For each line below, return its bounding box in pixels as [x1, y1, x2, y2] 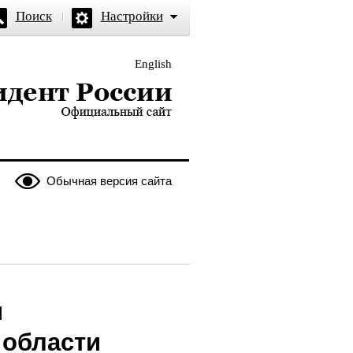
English [134, 58, 172, 70]
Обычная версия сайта [46, 174, 172, 188]
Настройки [100, 9, 163, 24]
